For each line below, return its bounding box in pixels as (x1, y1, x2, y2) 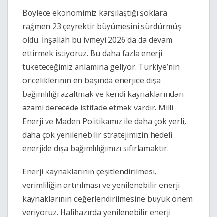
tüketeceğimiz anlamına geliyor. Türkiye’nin (22, 62, 180, 73)
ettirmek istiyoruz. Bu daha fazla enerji (22, 48, 162, 59)
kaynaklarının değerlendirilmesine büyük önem (22, 193, 193, 204)
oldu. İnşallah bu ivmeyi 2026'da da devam (22, 34, 172, 46)
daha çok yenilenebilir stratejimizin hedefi (22, 129, 172, 140)
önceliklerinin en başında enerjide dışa (22, 75, 161, 86)
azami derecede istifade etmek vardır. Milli (22, 102, 173, 113)
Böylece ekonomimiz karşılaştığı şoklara (22, 7, 167, 18)
